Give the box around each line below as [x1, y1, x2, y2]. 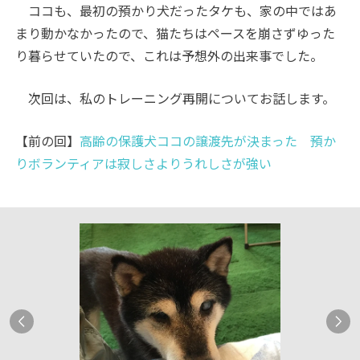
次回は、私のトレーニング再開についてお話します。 [15, 88, 336, 108]
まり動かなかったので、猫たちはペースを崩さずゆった [15, 22, 336, 43]
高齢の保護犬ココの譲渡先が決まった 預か [80, 130, 337, 150]
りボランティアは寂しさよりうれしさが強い [15, 153, 272, 173]
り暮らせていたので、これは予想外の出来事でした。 [15, 45, 324, 65]
